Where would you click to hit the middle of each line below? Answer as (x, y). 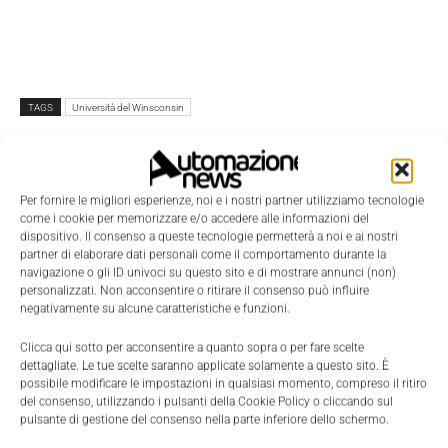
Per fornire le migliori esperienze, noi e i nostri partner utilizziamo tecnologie (222, 200)
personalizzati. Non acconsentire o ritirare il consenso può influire (194, 290)
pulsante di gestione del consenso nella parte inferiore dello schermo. (204, 419)
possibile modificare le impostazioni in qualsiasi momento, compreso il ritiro (223, 383)
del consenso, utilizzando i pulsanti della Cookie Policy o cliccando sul (206, 401)
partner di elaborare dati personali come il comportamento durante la (203, 254)
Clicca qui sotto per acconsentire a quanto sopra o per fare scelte (192, 347)
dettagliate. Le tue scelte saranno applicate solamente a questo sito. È (204, 365)
